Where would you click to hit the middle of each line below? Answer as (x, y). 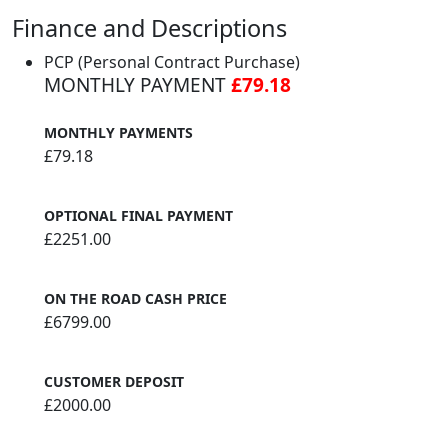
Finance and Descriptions (149, 28)
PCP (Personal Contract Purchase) (172, 62)
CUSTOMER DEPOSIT (114, 382)
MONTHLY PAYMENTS (118, 133)
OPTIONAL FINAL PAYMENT (138, 216)
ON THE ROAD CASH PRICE (135, 299)
